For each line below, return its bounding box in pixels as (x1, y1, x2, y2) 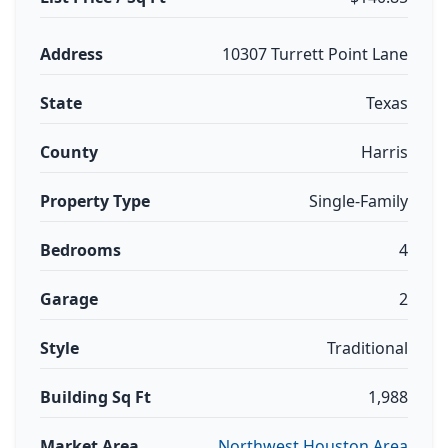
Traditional (327, 337, 408, 359)
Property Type (40, 190, 150, 212)
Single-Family (309, 190, 408, 212)
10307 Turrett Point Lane (222, 43, 408, 65)
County (40, 141, 98, 163)
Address (40, 43, 103, 65)
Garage (40, 288, 98, 310)
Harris (361, 141, 408, 163)
